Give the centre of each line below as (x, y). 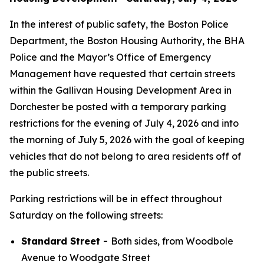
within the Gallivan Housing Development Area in (121, 90)
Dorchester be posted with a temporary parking (118, 107)
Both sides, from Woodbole (172, 241)
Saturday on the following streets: (86, 215)
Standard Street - (66, 241)
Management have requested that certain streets (122, 74)
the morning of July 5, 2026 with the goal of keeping (127, 140)
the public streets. (49, 173)
